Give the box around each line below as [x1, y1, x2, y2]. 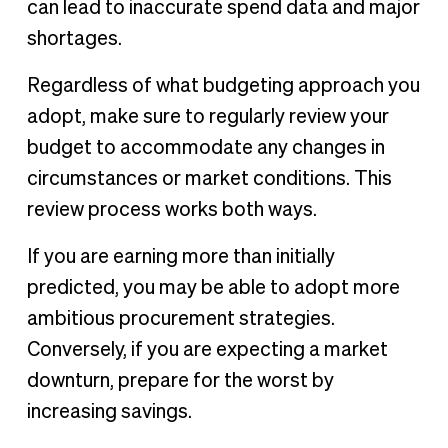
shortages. [26, 28, 122, 49]
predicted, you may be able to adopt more [26, 277, 400, 298]
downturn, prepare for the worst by [26, 370, 334, 391]
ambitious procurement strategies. [26, 308, 335, 329]
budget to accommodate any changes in [26, 137, 385, 158]
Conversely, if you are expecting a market [26, 339, 388, 360]
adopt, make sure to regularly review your [26, 106, 389, 127]
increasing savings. [26, 401, 192, 422]
